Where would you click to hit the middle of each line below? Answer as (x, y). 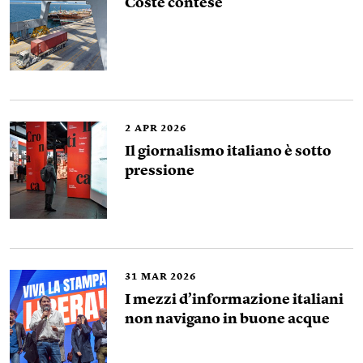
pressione (160, 171)
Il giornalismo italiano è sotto (228, 152)
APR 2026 (160, 129)
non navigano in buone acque (227, 319)
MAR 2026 (169, 277)
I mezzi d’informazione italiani (234, 300)
